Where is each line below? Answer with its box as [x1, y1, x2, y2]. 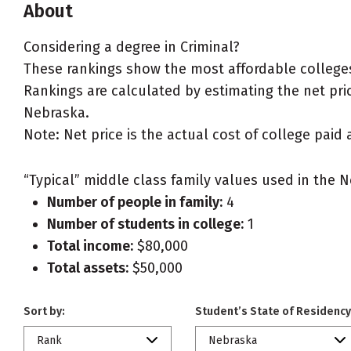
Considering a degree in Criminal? [24, 38, 240, 56]
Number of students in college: [47, 215, 244, 233]
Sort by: [24, 305, 65, 318]
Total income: [47, 237, 133, 255]
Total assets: [47, 259, 128, 277]
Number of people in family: [47, 194, 223, 211]
